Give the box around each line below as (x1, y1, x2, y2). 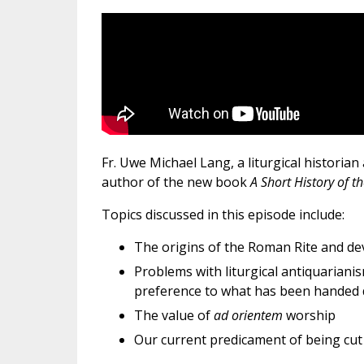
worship (282, 306, 336, 325)
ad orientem (213, 306, 283, 325)
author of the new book (101, 173, 250, 192)
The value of (133, 306, 214, 325)
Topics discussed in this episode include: (101, 206, 344, 224)
